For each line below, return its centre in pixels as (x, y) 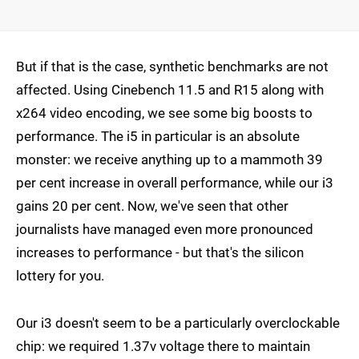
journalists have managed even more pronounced (165, 230)
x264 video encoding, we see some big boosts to (164, 113)
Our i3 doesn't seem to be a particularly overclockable (178, 323)
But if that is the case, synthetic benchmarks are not (172, 67)
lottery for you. (60, 276)
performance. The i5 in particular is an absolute (158, 137)
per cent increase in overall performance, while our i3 (175, 183)
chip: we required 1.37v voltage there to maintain (163, 347)
